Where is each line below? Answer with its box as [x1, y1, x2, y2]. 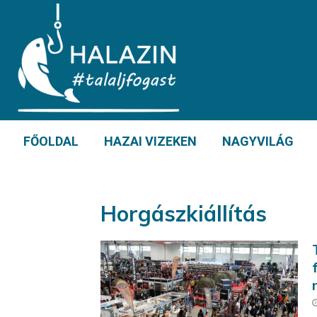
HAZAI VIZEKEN [104, 134, 197, 149]
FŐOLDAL [23, 134, 79, 149]
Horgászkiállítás [100, 200, 267, 227]
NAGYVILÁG [222, 134, 294, 149]
